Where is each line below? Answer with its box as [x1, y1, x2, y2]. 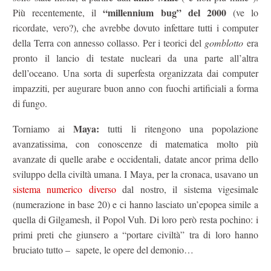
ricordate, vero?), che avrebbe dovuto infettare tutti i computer [13, 21, 258, 34]
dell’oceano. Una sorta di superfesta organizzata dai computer [13, 66, 258, 79]
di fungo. [13, 96, 47, 109]
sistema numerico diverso [13, 183, 116, 196]
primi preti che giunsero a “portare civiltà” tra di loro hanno [13, 228, 258, 241]
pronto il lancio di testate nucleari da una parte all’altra [13, 51, 258, 64]
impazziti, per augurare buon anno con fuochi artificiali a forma [13, 81, 258, 94]
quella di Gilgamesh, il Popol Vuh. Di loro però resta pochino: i [13, 213, 258, 226]
